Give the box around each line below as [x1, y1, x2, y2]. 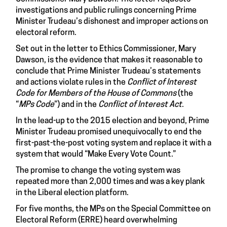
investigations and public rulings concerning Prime [16, 7, 197, 15]
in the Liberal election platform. [16, 189, 129, 198]
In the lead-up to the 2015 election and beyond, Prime [16, 117, 209, 126]
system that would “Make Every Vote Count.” [16, 150, 176, 159]
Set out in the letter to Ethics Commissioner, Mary [16, 45, 196, 54]
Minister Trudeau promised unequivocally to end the [16, 128, 202, 137]
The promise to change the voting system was [16, 167, 180, 175]
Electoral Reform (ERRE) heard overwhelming [16, 216, 177, 225]
